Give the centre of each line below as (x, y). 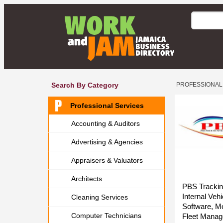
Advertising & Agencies (107, 142)
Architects (87, 179)
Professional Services (107, 106)
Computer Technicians (106, 216)
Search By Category (85, 85)
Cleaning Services (100, 197)
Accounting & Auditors (106, 123)
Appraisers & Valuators (107, 160)
